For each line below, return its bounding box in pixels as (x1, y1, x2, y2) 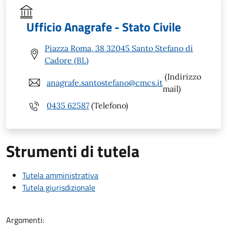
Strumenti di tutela (6, 138, 139, 163)
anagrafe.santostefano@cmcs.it (47, 77, 163, 88)
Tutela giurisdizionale (22, 181, 95, 194)
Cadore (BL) (45, 55, 89, 65)
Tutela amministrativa (22, 169, 98, 181)
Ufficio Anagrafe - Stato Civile (26, 17, 181, 36)
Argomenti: (6, 213, 44, 226)
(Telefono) (89, 100, 128, 111)
